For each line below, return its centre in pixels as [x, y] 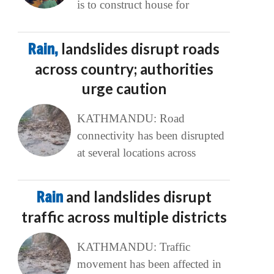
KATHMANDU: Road [131, 119]
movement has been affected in [149, 264]
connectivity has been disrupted [150, 136]
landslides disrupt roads [141, 49]
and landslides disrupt [139, 197]
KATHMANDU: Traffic [133, 247]
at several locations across [136, 153]
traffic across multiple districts [124, 217]
